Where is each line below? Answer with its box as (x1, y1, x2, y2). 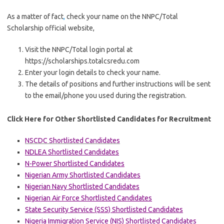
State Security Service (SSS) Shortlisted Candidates (25, 205, 183, 213)
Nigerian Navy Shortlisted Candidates (25, 182, 139, 190)
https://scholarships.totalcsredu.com (25, 57, 139, 65)
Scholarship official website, (7, 24, 94, 32)
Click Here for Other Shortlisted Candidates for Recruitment (7, 115, 211, 123)
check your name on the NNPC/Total (65, 12, 178, 20)
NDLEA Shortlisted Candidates (25, 148, 119, 156)
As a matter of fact (7, 12, 63, 20)
